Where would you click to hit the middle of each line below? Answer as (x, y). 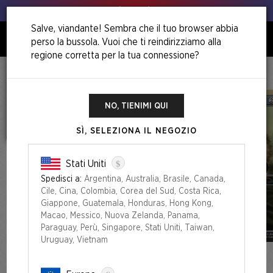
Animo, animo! (136, 10)
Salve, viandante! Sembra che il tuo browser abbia (135, 29)
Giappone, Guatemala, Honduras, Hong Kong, (127, 204)
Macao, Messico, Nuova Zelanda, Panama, (120, 216)
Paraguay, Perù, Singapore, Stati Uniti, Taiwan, (128, 228)
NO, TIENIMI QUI (136, 106)
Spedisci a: (61, 179)
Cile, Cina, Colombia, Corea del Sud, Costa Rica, (131, 191)
